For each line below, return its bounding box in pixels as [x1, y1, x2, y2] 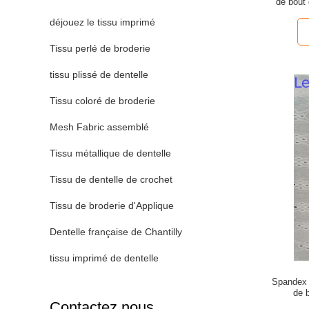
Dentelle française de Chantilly [50, 226, 182, 237]
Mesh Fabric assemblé [50, 121, 149, 132]
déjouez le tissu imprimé [50, 17, 155, 28]
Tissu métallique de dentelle [50, 148, 171, 159]
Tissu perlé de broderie [50, 43, 150, 54]
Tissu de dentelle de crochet [50, 174, 172, 185]
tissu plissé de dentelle [50, 69, 148, 80]
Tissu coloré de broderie [50, 95, 155, 106]
